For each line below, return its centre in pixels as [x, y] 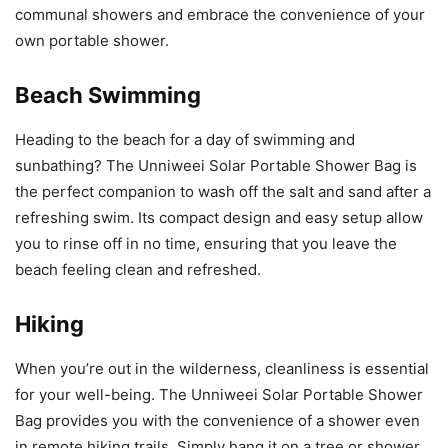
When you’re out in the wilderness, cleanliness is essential [222, 369]
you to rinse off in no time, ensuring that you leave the [206, 244]
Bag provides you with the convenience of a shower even [217, 421]
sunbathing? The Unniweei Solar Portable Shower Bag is [216, 166]
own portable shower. [92, 41]
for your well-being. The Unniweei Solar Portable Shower [219, 395]
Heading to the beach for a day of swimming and [185, 140]
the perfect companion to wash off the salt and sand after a [223, 192]
